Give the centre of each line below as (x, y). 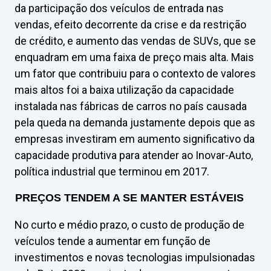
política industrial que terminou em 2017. (112, 171)
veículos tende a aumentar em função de (113, 241)
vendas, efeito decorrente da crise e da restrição (130, 24)
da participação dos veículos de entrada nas (119, 8)
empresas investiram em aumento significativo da (135, 139)
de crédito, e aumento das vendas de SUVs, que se (135, 41)
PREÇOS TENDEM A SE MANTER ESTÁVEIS (129, 198)
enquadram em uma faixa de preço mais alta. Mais (134, 57)
